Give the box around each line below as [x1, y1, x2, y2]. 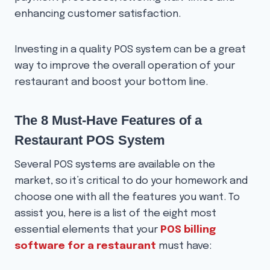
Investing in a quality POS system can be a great [14, 45, 246, 55]
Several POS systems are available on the [14, 160, 215, 171]
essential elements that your [14, 225, 160, 236]
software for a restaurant [14, 241, 156, 252]
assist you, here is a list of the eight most [14, 209, 216, 219]
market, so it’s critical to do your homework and [14, 176, 248, 187]
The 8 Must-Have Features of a [14, 113, 202, 128]
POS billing [160, 225, 216, 236]
